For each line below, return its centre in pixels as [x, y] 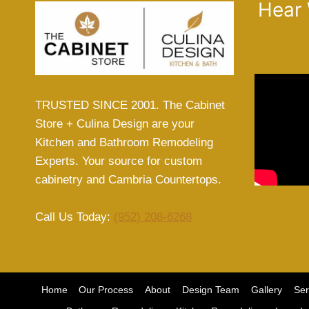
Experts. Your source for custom [119, 161]
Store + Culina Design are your [115, 124]
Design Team [211, 290]
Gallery [266, 290]
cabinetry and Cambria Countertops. [128, 180]
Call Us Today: [74, 217]
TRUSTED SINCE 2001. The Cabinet [130, 106]
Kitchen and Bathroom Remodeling [124, 143]
